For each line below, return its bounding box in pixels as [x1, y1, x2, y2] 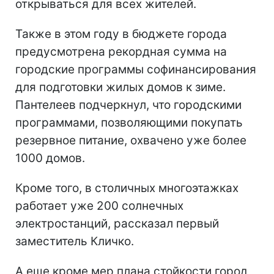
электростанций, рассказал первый [15, 216, 219, 231]
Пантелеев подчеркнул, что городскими [15, 97, 242, 112]
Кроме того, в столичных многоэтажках [15, 180, 239, 195]
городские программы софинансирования [15, 62, 256, 76]
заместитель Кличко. [15, 234, 134, 248]
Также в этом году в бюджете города [15, 26, 227, 41]
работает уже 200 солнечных [15, 198, 183, 213]
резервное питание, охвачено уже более [15, 133, 246, 147]
